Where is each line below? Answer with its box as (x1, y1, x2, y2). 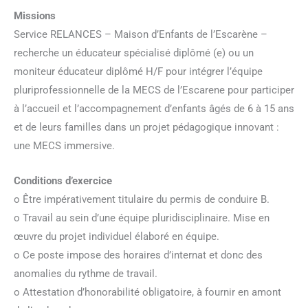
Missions (14, 10, 56, 23)
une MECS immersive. (14, 140, 115, 153)
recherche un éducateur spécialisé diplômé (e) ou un (14, 47, 254, 60)
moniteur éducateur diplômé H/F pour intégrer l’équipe (14, 65, 263, 78)
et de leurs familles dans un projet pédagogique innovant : (14, 121, 279, 134)
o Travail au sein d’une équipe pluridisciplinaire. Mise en (14, 211, 269, 224)
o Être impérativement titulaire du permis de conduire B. (14, 192, 269, 206)
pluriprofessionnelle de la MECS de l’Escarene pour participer (14, 84, 294, 97)
